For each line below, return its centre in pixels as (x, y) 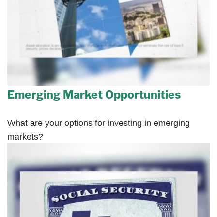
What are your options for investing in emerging (99, 123)
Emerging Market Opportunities (94, 95)
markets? (25, 137)
